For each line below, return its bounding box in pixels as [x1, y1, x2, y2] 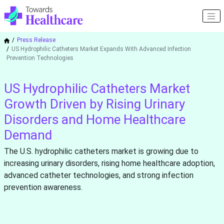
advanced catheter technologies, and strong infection [3, 170, 193, 180]
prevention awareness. [3, 182, 82, 192]
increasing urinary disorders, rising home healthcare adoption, [3, 158, 215, 168]
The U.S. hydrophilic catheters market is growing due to [3, 146, 198, 156]
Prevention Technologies [6, 54, 73, 62]
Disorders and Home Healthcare [3, 112, 185, 127]
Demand [3, 127, 52, 143]
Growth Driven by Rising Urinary [3, 96, 185, 112]
